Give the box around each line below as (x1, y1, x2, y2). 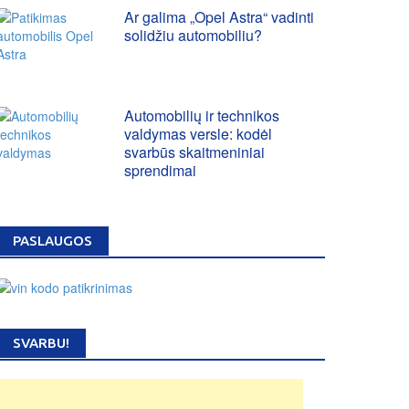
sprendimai (124, 160, 196, 181)
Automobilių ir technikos (124, 105, 279, 126)
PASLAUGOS (13, 233, 92, 248)
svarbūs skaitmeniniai (124, 142, 265, 163)
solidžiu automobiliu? (124, 25, 262, 46)
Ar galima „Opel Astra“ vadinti (124, 6, 314, 27)
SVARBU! (13, 335, 69, 351)
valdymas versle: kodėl (124, 123, 272, 144)
